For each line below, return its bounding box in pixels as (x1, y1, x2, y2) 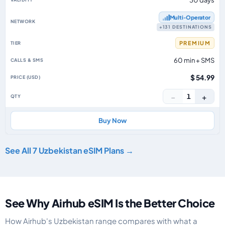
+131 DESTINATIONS (159, 24, 212, 30)
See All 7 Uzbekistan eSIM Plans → (5, 145, 134, 156)
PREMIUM (179, 40, 210, 46)
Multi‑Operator (169, 14, 210, 21)
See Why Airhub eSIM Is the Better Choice (5, 196, 215, 210)
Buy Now (98, 117, 127, 125)
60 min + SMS (174, 56, 214, 64)
